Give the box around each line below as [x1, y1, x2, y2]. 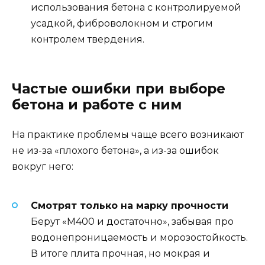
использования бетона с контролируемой [31, 2, 241, 14]
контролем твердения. [31, 34, 144, 46]
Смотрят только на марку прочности [31, 199, 228, 211]
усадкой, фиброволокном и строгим [31, 18, 213, 30]
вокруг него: [12, 161, 73, 173]
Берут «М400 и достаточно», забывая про [31, 215, 234, 227]
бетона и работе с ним [12, 96, 182, 114]
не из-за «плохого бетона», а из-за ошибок [12, 145, 219, 157]
